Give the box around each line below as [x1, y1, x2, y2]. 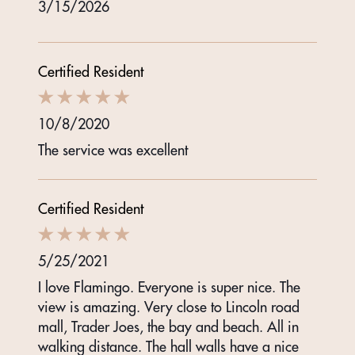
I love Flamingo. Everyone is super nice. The [38, 278, 300, 297]
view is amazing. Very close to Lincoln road [38, 298, 300, 317]
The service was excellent [38, 141, 188, 160]
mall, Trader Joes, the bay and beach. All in [38, 318, 299, 337]
